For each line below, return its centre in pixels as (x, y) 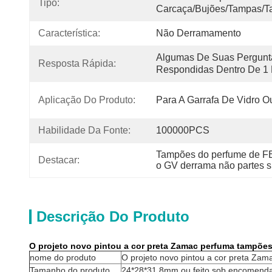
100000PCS (183, 130)
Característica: (69, 33)
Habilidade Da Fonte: (84, 130)
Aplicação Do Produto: (87, 100)
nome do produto (63, 257)
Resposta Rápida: (77, 63)
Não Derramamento (199, 33)
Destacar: (59, 160)
